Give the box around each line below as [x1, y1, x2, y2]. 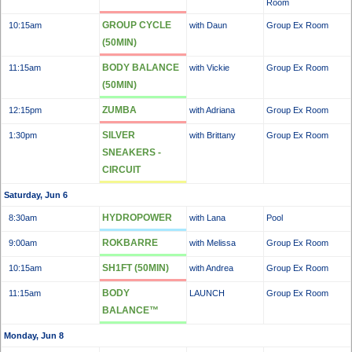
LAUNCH [189, 288, 225, 298]
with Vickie [189, 63, 229, 72]
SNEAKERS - [102, 147, 161, 158]
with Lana [189, 213, 225, 222]
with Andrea [189, 263, 233, 273]
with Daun [189, 20, 227, 30]
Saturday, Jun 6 [4, 190, 68, 200]
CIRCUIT [102, 164, 141, 175]
